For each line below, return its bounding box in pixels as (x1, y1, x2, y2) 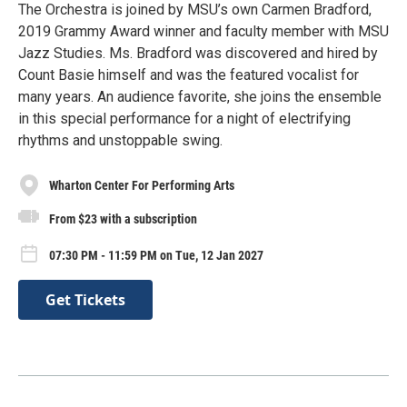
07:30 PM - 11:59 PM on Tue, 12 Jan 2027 (49, 247, 263, 263)
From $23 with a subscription (49, 212, 197, 227)
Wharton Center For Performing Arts (49, 177, 234, 193)
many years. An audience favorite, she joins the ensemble (18, 88, 382, 106)
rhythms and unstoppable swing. (18, 132, 223, 150)
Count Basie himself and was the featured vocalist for (18, 66, 359, 84)
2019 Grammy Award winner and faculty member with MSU (18, 23, 389, 41)
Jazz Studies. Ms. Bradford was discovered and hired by (18, 45, 378, 63)
